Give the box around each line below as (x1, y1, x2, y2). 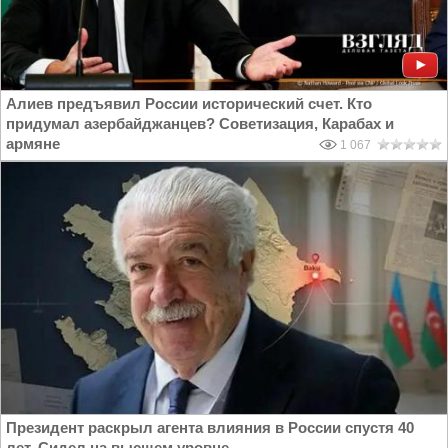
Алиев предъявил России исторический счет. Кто (6, 95, 372, 113)
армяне (6, 135, 60, 153)
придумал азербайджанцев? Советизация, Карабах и (6, 115, 394, 133)
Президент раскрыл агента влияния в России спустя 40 (6, 419, 414, 437)
